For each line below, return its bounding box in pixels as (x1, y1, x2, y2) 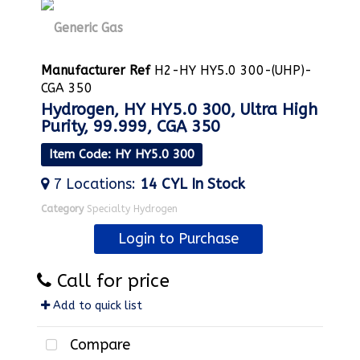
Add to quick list (50, 299, 142, 313)
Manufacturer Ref (41, 63, 150, 79)
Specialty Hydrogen (87, 203, 178, 215)
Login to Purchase (117, 230, 239, 248)
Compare (66, 336, 130, 354)
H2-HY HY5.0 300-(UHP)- (150, 63, 312, 79)
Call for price (57, 270, 170, 292)
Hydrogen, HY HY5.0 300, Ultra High (41, 100, 317, 120)
